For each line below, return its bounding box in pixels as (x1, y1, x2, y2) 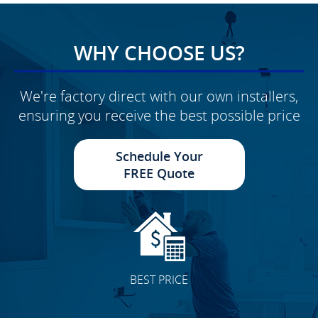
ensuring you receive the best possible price (18, 106, 300, 126)
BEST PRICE (130, 272, 188, 288)
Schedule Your (115, 148, 203, 165)
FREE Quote (124, 165, 194, 182)
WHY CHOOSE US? (73, 39, 245, 67)
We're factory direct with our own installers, (20, 87, 298, 106)
